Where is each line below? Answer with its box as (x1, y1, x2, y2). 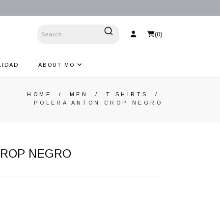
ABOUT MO (38, 62, 77, 68)
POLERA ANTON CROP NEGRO (33, 100, 163, 106)
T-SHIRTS (106, 91, 148, 97)
